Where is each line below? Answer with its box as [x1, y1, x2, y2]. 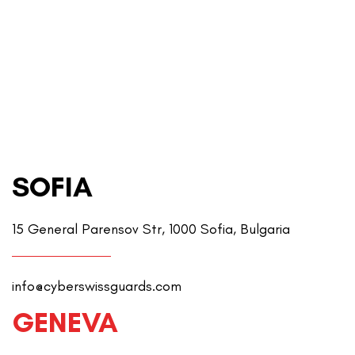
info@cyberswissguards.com [12, 277, 181, 296]
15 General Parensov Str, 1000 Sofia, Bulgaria [12, 220, 290, 239]
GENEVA [12, 305, 118, 340]
